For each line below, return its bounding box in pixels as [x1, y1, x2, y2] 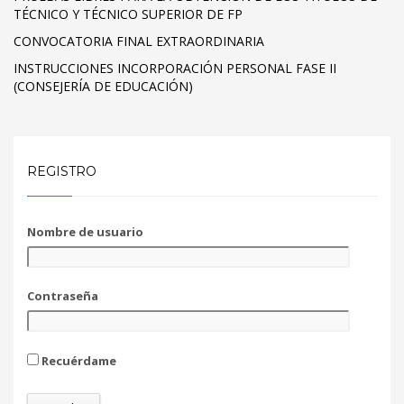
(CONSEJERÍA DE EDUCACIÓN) [14, 77, 193, 95]
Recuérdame [39, 352, 116, 369]
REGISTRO [27, 162, 96, 179]
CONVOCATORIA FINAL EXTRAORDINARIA [14, 32, 264, 50]
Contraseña [27, 287, 98, 304]
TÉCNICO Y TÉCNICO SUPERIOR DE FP [14, 5, 243, 23]
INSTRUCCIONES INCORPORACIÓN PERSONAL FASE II [14, 59, 336, 77]
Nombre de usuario [27, 223, 143, 240]
